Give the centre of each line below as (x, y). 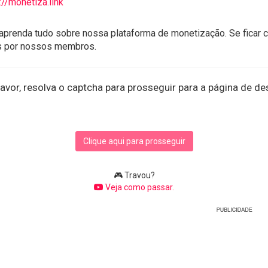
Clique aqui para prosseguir (134, 141)
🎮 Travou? (134, 175)
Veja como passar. (139, 187)
